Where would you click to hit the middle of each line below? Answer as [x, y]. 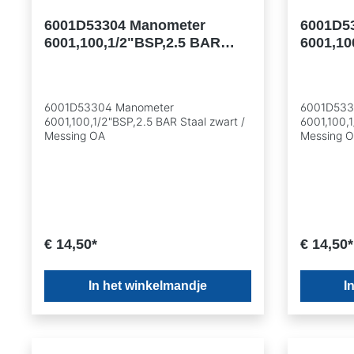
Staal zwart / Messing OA [128, 60]
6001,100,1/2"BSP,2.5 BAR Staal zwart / [145, 121]
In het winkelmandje [147, 286]
